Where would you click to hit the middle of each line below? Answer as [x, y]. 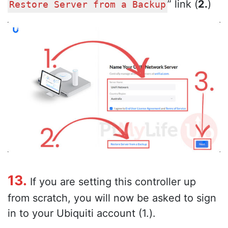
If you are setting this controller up [111, 181]
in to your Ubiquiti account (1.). [82, 213]
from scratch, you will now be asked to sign [112, 198]
